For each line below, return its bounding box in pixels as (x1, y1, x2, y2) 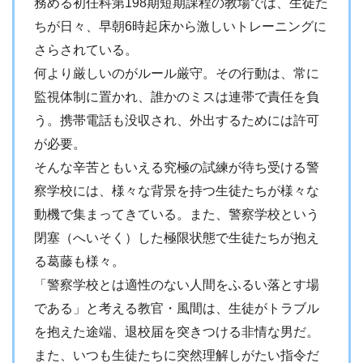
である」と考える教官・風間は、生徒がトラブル (34, 301, 319, 315)
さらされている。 (34, 42, 138, 57)
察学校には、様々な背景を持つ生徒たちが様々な (34, 183, 319, 198)
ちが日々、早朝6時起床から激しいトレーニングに (34, 19, 327, 33)
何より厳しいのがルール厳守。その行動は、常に (34, 66, 319, 80)
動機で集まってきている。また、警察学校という (34, 207, 319, 221)
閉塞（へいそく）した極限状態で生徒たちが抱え (34, 230, 319, 245)
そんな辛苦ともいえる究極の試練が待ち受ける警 (34, 160, 319, 174)
